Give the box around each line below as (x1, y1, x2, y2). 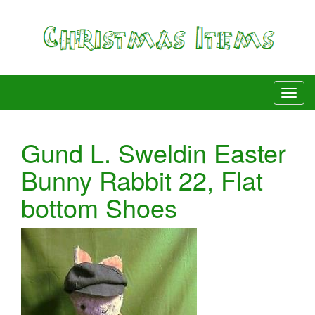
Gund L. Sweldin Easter (21, 134, 286, 170)
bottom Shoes (21, 188, 177, 225)
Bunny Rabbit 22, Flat (21, 161, 263, 198)
